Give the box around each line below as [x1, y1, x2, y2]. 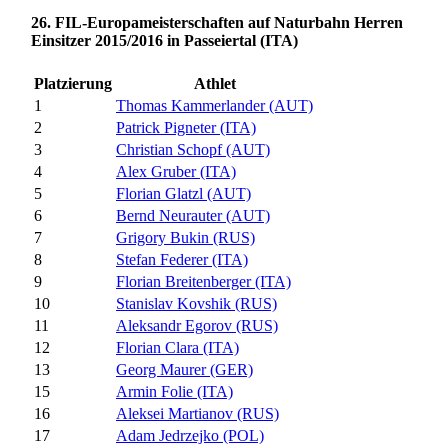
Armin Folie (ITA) [116, 382, 233, 400]
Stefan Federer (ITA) [116, 250, 248, 268]
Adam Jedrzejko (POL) [116, 426, 264, 444]
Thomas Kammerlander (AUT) [116, 96, 313, 114]
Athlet [193, 74, 236, 92]
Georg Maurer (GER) [116, 360, 253, 378]
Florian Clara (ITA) [116, 338, 239, 356]
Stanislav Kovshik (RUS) [116, 294, 277, 312]
